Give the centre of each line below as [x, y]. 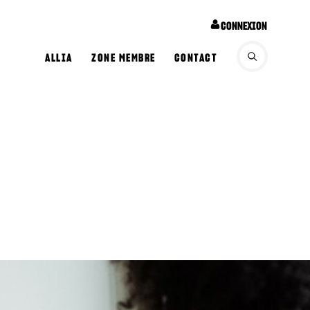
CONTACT [196, 58]
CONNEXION [244, 27]
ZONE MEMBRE [124, 58]
